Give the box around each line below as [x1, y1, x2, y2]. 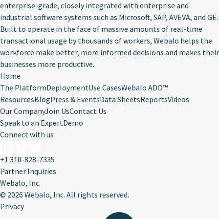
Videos [168, 94, 189, 104]
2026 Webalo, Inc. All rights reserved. [7, 190, 129, 200]
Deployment [46, 83, 88, 92]
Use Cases [88, 83, 121, 92]
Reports [140, 94, 168, 104]
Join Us [45, 106, 69, 116]
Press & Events [50, 94, 100, 104]
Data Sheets [100, 94, 140, 104]
